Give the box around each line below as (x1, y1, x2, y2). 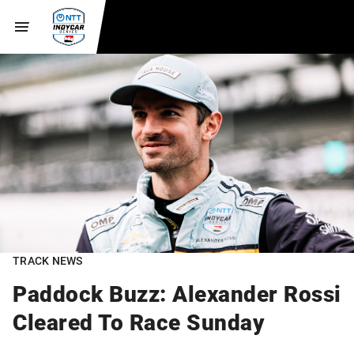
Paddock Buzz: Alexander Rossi (13, 278, 341, 309)
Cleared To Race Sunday (13, 307, 265, 337)
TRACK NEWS (13, 253, 83, 269)
